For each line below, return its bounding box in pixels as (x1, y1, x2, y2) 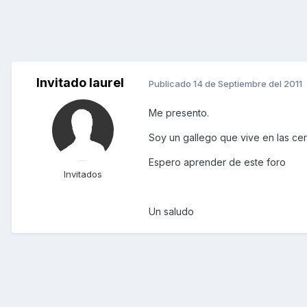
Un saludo (149, 206, 194, 218)
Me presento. (149, 107, 209, 119)
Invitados (64, 169, 102, 180)
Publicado (149, 77, 193, 89)
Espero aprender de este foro (149, 156, 286, 169)
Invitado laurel (36, 75, 124, 90)
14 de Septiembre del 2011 (193, 77, 302, 89)
